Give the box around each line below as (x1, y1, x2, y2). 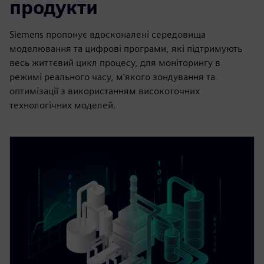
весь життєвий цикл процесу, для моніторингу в (9, 57, 220, 69)
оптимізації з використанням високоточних (9, 85, 200, 97)
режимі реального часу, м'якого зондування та (9, 71, 215, 83)
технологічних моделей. (9, 100, 116, 111)
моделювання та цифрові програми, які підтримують (9, 43, 242, 55)
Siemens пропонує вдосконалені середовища (9, 29, 206, 41)
